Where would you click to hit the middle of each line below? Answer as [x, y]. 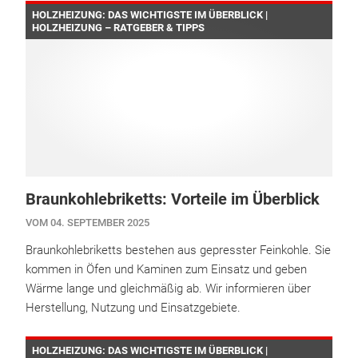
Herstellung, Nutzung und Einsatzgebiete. [133, 308]
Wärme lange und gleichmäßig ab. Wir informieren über [168, 289]
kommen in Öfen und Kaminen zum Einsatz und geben [166, 270]
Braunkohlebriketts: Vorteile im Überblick [173, 199]
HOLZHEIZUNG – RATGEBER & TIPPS [118, 28]
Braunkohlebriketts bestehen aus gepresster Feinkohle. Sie [178, 251]
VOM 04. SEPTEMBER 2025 [88, 223]
